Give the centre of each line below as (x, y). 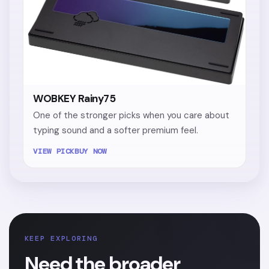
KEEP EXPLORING (61, 238)
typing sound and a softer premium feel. (116, 130)
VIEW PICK (54, 151)
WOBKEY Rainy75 (74, 98)
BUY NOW (91, 151)
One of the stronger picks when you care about (131, 115)
